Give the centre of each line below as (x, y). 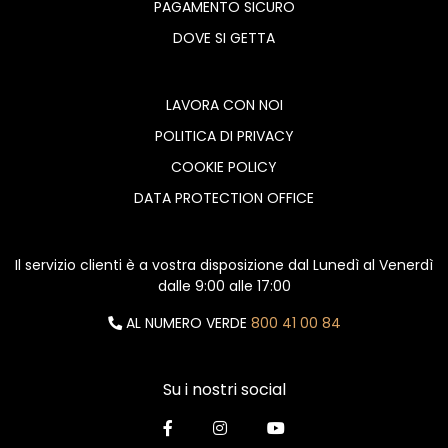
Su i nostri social (224, 389)
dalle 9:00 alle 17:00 (224, 285)
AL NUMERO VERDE (186, 322)
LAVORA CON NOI (224, 104)
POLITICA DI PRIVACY (224, 135)
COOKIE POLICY (224, 166)
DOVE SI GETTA (224, 37)
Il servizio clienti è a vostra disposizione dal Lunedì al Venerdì (224, 264)
